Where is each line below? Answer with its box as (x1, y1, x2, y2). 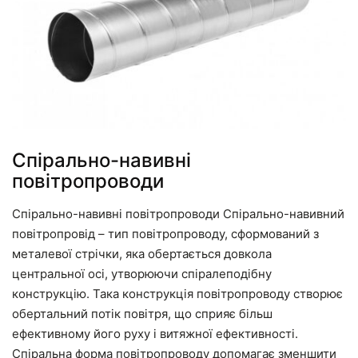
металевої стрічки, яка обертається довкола (12, 245, 272, 261)
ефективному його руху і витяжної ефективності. (12, 325, 298, 341)
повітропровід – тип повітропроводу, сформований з (12, 225, 319, 241)
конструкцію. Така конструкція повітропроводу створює (12, 285, 343, 301)
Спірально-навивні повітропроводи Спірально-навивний (12, 205, 344, 221)
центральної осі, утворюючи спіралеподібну (12, 265, 272, 281)
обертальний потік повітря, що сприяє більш (12, 305, 272, 321)
